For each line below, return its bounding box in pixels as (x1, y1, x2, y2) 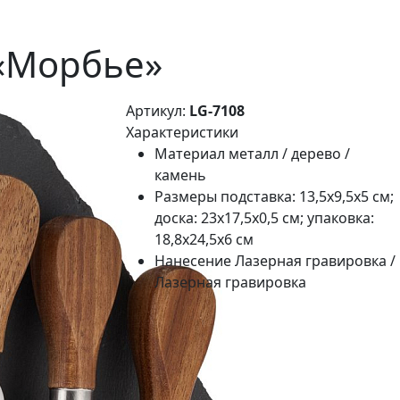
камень (154, 165, 206, 185)
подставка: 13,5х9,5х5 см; (221, 187, 394, 206)
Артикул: (126, 101, 189, 121)
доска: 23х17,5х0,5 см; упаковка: (154, 208, 374, 228)
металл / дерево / (229, 144, 350, 163)
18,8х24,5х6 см (154, 229, 254, 249)
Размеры (154, 187, 217, 206)
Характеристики (126, 122, 238, 142)
